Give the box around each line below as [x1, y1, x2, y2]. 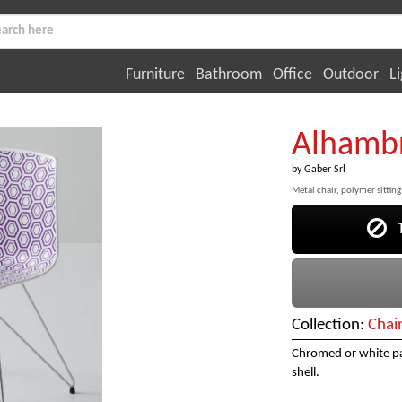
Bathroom [196, 66, 262, 83]
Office [273, 66, 312, 83]
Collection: [291, 317, 368, 335]
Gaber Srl [303, 164, 345, 175]
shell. [291, 366, 319, 380]
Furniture [126, 66, 185, 83]
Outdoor [323, 66, 379, 83]
